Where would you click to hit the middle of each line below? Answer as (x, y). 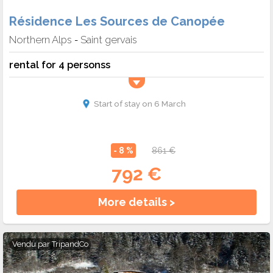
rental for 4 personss (60, 65)
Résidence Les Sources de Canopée (117, 22)
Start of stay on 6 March (140, 104)
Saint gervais (109, 40)
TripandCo (70, 244)
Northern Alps (41, 40)
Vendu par (32, 244)
